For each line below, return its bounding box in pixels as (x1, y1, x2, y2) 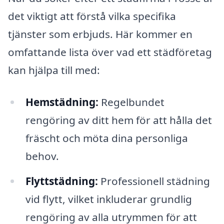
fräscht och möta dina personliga (25, 131, 188, 145)
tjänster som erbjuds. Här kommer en (8, 27, 192, 41)
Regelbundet (98, 95, 164, 109)
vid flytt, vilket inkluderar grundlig (25, 191, 192, 206)
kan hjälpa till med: (8, 63, 100, 77)
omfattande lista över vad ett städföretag (8, 45, 212, 59)
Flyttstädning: (25, 173, 98, 188)
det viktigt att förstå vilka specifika (8, 9, 176, 23)
